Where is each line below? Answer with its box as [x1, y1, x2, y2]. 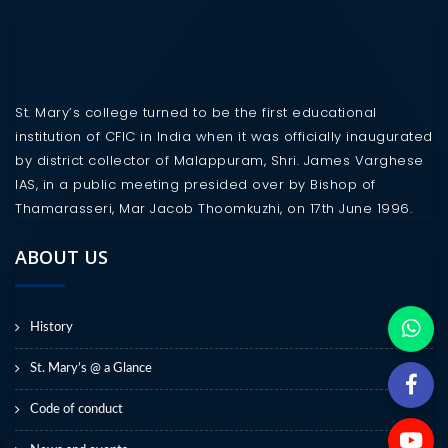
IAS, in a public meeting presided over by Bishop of [15, 174, 376, 194]
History [30, 320, 73, 334]
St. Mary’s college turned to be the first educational [15, 102, 377, 122]
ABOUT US [15, 244, 108, 269]
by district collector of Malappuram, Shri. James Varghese [15, 150, 424, 170]
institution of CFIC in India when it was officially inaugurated [15, 126, 433, 146]
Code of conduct [30, 402, 123, 416]
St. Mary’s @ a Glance [30, 361, 152, 375]
